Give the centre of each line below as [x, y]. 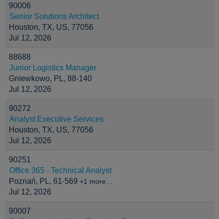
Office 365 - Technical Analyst [60, 170]
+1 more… [96, 182]
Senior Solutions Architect [54, 16]
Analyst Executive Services [56, 119]
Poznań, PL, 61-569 [44, 181]
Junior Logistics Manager [53, 68]
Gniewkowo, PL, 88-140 [50, 78]
